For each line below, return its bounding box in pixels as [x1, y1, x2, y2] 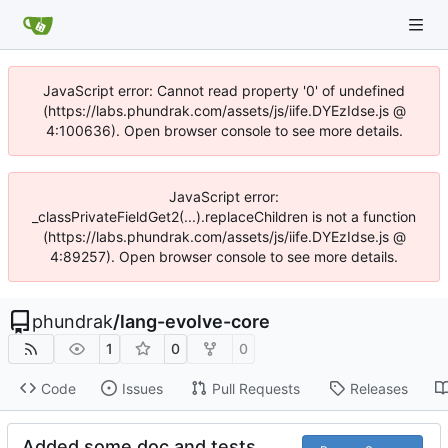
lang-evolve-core [120, 311, 270, 332]
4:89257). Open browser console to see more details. [50, 248, 398, 265]
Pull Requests [211, 379, 300, 397]
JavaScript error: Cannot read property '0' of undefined [43, 82, 405, 99]
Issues [121, 379, 163, 397]
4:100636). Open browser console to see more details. [45, 122, 403, 139]
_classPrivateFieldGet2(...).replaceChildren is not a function [32, 208, 416, 225]
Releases [349, 379, 408, 397]
